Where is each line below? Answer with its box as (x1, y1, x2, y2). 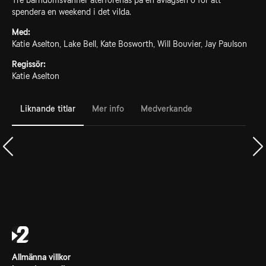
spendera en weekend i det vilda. (12, 7, 131, 17)
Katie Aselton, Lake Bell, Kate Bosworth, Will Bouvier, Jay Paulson (12, 39, 247, 49)
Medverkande (141, 103, 192, 113)
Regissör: (12, 59, 46, 69)
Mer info (92, 103, 124, 113)
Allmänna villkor (12, 252, 71, 262)
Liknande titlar (20, 103, 75, 113)
